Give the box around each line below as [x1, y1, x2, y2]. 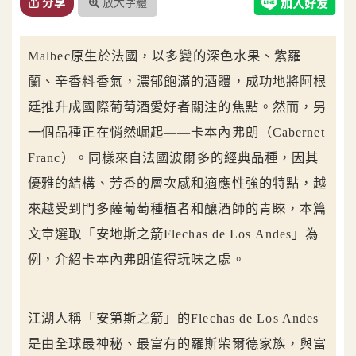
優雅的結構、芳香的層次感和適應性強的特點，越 [28, 176, 327, 192]
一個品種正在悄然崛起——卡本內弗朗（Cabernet [28, 125, 325, 141]
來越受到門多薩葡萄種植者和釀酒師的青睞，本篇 [28, 201, 327, 217]
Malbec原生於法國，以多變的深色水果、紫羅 [28, 48, 302, 64]
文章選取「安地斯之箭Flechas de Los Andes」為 [28, 226, 319, 242]
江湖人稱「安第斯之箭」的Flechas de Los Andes [28, 310, 319, 326]
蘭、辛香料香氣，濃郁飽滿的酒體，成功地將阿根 [28, 74, 327, 90]
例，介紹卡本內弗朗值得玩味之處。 [28, 252, 246, 268]
